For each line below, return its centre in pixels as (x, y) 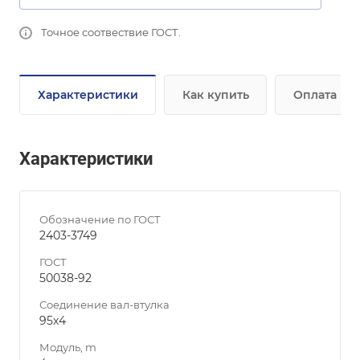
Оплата (315, 95)
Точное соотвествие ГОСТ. (111, 32)
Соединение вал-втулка (104, 305)
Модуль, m (68, 347)
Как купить (216, 95)
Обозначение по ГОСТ (100, 219)
